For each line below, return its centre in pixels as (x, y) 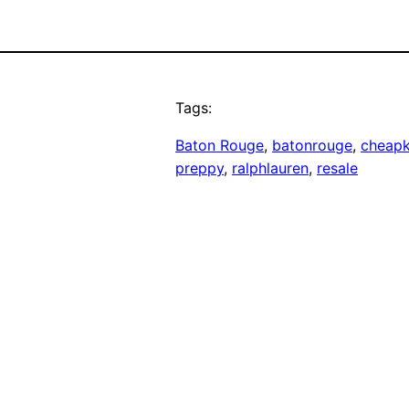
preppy (199, 168)
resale (337, 168)
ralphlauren (270, 168)
